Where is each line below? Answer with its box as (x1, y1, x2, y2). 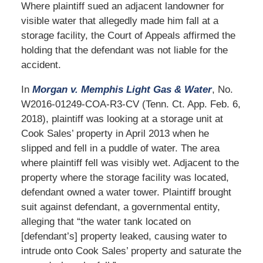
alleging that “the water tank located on (21, 215, 191, 227)
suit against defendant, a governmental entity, (21, 201, 220, 213)
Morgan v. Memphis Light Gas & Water (32, 83, 212, 95)
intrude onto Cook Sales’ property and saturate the (21, 245, 241, 257)
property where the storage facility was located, (21, 171, 229, 183)
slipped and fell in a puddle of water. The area (21, 142, 220, 154)
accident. (21, 59, 61, 70)
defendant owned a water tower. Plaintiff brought (21, 186, 231, 198)
